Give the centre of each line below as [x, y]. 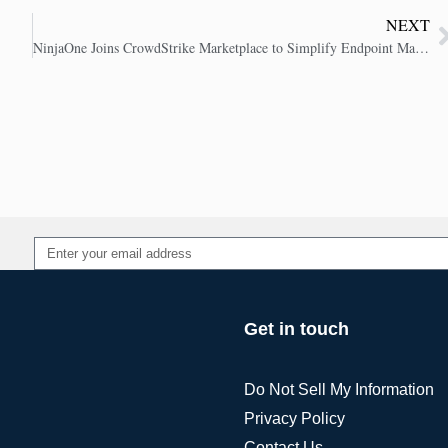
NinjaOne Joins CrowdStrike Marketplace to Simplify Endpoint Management [421, 48]
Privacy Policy [294, 419]
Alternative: [77, 282]
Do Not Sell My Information [338, 390]
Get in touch [296, 329]
